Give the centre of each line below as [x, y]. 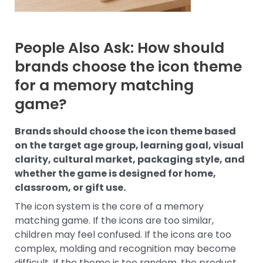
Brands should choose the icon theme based [125, 131]
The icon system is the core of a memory [109, 206]
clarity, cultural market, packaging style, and [130, 159]
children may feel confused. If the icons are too [123, 234]
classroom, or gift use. [70, 187]
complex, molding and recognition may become [125, 248]
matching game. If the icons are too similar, [114, 220]
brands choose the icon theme [128, 67]
